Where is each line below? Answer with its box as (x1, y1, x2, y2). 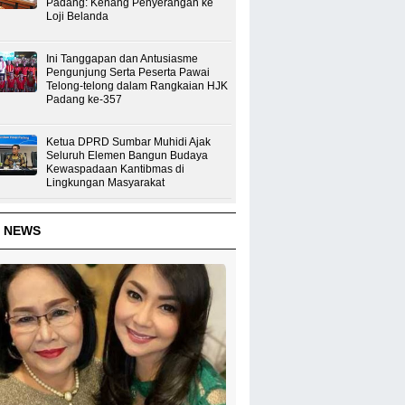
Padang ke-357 (46, 93, 122, 107)
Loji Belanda (46, 10, 108, 24)
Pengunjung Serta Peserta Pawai (46, 66, 210, 80)
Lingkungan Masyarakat (46, 176, 165, 190)
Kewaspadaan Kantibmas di (46, 163, 184, 176)
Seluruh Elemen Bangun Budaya (46, 149, 208, 163)
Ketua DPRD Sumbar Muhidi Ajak (46, 136, 211, 149)
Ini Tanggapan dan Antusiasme (46, 52, 198, 66)
